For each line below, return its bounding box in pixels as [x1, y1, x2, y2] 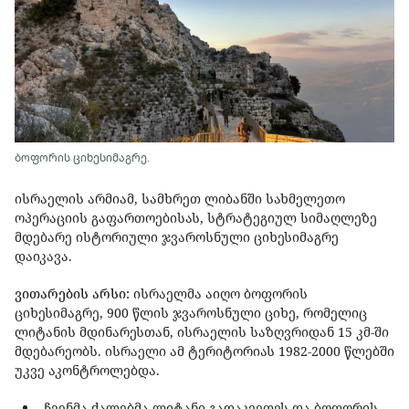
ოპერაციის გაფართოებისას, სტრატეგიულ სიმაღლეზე [15, 209, 377, 227]
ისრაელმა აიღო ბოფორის [130, 285, 308, 303]
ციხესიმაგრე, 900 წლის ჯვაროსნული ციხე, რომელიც [15, 304, 367, 322]
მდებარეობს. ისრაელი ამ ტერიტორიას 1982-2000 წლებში [15, 342, 394, 361]
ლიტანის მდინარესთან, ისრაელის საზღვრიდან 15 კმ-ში [15, 323, 389, 341]
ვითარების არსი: [15, 285, 130, 303]
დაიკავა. [15, 247, 72, 266]
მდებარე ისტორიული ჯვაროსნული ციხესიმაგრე [15, 228, 339, 246]
